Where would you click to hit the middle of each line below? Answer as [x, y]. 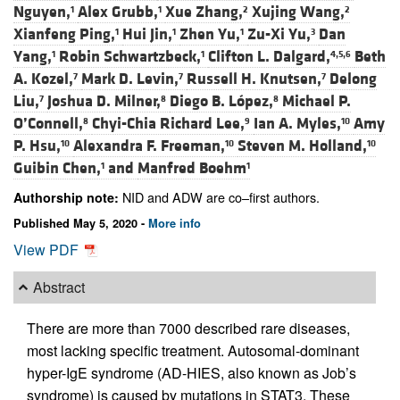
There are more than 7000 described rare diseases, [188, 328]
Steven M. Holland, [302, 146]
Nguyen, [42, 12]
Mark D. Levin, [130, 79]
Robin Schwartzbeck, [130, 57]
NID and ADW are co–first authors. [219, 197]
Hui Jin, [147, 35]
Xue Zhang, [204, 12]
